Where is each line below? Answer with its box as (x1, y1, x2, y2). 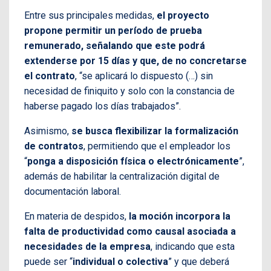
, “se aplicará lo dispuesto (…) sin (75, 70, 213, 82)
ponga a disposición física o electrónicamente (27, 155, 239, 168)
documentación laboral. (24, 186, 121, 198)
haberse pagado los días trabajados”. (24, 100, 181, 113)
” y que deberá (168, 256, 229, 268)
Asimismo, (24, 125, 71, 137)
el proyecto (157, 10, 209, 22)
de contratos (24, 140, 83, 152)
